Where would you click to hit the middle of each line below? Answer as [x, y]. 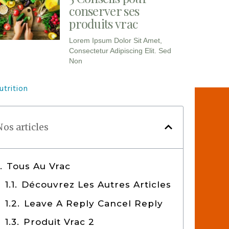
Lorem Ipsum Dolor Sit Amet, [116, 40]
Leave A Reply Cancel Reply [94, 203]
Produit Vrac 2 [59, 222]
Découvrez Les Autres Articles [97, 185]
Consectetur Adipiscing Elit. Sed [120, 50]
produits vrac [104, 23]
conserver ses [104, 10]
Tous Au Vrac [39, 166]
